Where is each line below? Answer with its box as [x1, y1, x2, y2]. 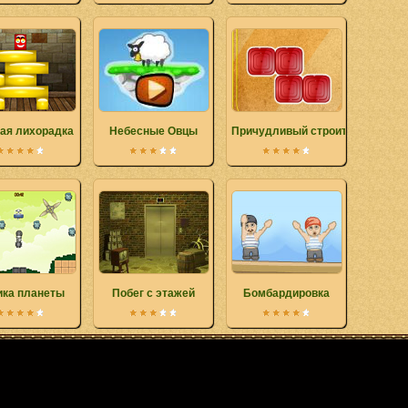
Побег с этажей [111, 287, 195, 300]
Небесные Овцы [108, 125, 198, 138]
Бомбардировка [242, 287, 330, 300]
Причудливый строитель [231, 125, 367, 138]
